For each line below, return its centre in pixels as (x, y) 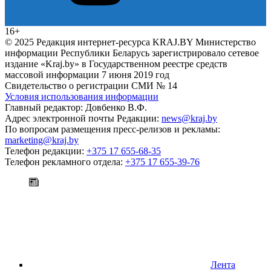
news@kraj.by (189, 118)
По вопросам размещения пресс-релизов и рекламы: (113, 129)
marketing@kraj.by (42, 140)
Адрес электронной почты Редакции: (83, 118)
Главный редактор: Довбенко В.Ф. (76, 107)
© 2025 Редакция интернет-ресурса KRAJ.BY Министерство (130, 42)
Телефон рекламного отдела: (65, 162)
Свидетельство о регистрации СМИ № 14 (91, 85)
